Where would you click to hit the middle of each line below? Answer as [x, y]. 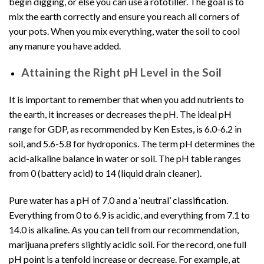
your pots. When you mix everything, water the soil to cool [124, 31]
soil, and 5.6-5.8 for [48, 143]
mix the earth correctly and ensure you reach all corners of [124, 16]
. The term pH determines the [196, 143]
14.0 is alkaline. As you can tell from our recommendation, [124, 229]
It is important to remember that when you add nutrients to [126, 99]
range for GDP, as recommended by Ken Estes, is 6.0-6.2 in [125, 128]
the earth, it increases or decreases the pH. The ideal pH [120, 114]
